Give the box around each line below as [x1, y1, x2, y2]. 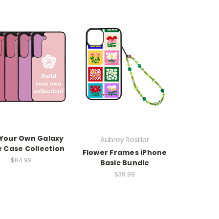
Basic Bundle [100, 158, 150, 168]
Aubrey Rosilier [100, 135, 149, 145]
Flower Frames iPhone [82, 148, 167, 158]
